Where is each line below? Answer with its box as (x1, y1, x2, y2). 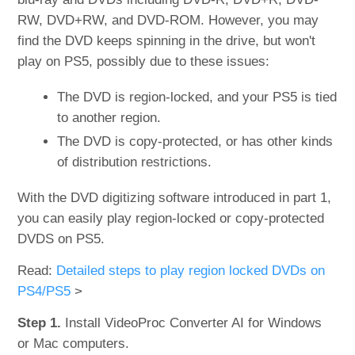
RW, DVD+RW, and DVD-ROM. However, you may (17, 12, 319, 28)
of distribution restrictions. (57, 154, 212, 170)
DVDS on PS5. (17, 231, 105, 246)
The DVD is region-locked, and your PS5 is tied (57, 89, 338, 105)
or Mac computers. (17, 335, 130, 351)
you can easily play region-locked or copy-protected (17, 210, 325, 226)
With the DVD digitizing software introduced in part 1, (17, 189, 332, 205)
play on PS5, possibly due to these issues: (17, 53, 270, 69)
